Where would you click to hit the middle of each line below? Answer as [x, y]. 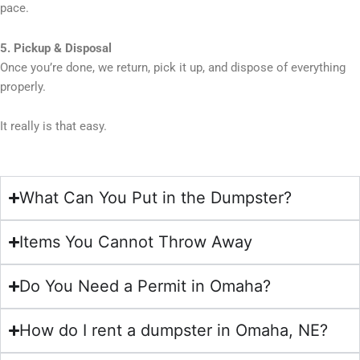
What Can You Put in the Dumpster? [156, 197]
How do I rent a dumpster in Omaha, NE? [174, 330]
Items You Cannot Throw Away [136, 241]
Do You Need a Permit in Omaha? [145, 286]
